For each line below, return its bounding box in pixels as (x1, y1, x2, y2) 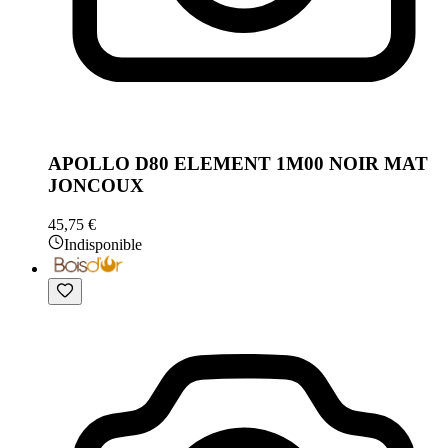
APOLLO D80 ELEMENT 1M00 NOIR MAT (48, 153, 428, 175)
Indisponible (64, 235, 142, 253)
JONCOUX (48, 175, 144, 197)
